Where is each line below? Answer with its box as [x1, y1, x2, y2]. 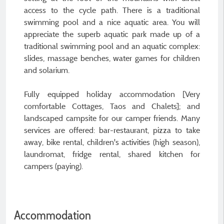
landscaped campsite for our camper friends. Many [24, 113, 200, 123]
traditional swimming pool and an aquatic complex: [24, 41, 200, 51]
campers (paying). [24, 161, 83, 171]
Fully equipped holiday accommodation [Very [24, 89, 200, 99]
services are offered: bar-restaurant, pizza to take [24, 125, 200, 135]
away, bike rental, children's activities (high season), [24, 137, 200, 147]
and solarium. [24, 65, 69, 75]
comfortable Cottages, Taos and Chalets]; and [24, 101, 200, 111]
